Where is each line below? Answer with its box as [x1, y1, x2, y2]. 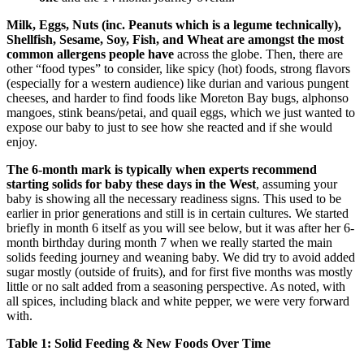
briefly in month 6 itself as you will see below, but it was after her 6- [6, 220, 354, 235]
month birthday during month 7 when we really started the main [6, 235, 332, 249]
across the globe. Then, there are [174, 46, 343, 61]
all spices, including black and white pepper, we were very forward [6, 293, 349, 308]
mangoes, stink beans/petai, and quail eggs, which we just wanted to [6, 105, 355, 119]
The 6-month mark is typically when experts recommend [6, 162, 317, 176]
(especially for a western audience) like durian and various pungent [6, 76, 349, 90]
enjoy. [6, 134, 37, 149]
